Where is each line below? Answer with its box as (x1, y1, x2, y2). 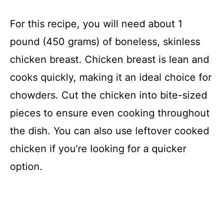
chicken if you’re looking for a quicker (10, 142, 186, 155)
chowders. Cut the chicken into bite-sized (10, 89, 207, 101)
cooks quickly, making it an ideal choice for (10, 71, 212, 83)
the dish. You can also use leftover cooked (10, 124, 209, 137)
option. (10, 160, 43, 172)
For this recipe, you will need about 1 (10, 17, 182, 30)
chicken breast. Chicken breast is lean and (10, 53, 209, 65)
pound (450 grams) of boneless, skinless (10, 35, 200, 48)
